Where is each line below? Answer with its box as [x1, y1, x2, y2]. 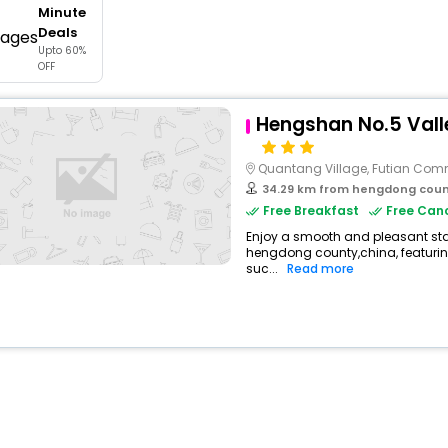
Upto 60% [37, 43, 86, 58]
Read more [286, 260, 354, 277]
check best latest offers [201, 64, 336, 81]
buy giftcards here [199, 3, 300, 20]
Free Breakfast [262, 202, 359, 219]
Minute [37, 3, 86, 22]
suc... [245, 260, 278, 277]
